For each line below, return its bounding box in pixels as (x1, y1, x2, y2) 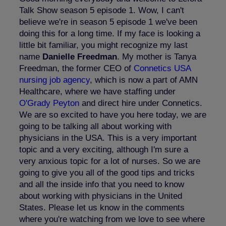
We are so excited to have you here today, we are (19, 109, 206, 120)
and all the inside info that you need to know (19, 179, 184, 189)
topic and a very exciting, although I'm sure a (19, 144, 188, 154)
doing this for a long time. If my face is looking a (19, 28, 200, 38)
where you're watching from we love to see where (19, 214, 205, 224)
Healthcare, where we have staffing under (19, 86, 176, 96)
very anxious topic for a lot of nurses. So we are (19, 156, 200, 166)
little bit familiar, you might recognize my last (19, 40, 188, 50)
